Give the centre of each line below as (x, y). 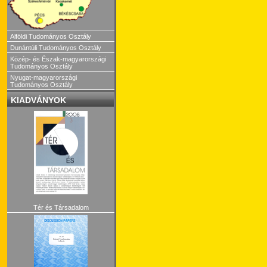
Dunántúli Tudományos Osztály (56, 47)
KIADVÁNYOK (38, 100)
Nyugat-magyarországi (44, 77)
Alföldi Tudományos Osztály (51, 36)
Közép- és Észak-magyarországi (58, 59)
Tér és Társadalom (61, 208)
